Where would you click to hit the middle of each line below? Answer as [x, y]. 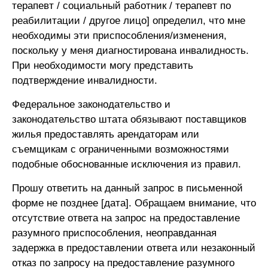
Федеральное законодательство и [91, 105]
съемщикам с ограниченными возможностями [121, 150]
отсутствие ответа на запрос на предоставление [126, 218]
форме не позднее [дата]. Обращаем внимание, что [134, 203]
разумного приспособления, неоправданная [114, 233]
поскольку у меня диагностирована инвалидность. [130, 51]
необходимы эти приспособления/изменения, [119, 36]
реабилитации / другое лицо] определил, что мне [129, 21]
